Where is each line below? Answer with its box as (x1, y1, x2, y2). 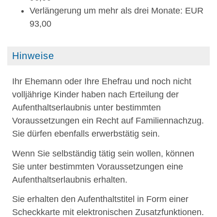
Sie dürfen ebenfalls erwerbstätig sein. (12, 129, 160, 139)
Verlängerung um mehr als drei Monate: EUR (30, 5, 203, 15)
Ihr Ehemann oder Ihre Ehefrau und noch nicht (12, 77, 191, 87)
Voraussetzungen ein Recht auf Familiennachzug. (12, 116, 204, 126)
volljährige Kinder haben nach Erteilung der (12, 90, 179, 100)
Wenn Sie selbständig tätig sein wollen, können (12, 148, 194, 158)
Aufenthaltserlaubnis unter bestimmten (12, 103, 161, 113)
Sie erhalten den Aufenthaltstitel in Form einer (12, 194, 188, 204)
